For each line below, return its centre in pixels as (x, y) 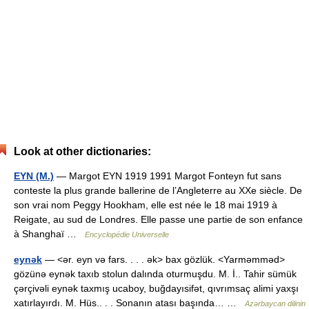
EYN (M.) (34, 176)
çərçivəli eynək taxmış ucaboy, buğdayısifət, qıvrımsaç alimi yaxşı (156, 288)
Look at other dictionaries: (82, 151)
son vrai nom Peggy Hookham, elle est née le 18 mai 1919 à (146, 205)
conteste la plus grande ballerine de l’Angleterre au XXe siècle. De (158, 190)
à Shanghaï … (49, 234)
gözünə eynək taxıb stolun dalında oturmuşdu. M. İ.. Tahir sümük (155, 274)
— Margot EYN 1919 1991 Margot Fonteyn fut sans (168, 176)
